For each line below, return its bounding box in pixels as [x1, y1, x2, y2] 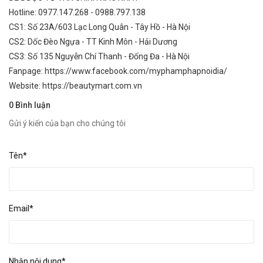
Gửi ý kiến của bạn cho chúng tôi [9, 119, 126, 128]
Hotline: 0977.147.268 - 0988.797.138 [9, 8, 147, 17]
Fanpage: [9, 66, 45, 76]
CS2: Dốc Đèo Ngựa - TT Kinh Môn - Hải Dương [9, 37, 177, 46]
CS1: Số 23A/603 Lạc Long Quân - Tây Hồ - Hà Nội [9, 22, 190, 32]
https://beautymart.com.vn [42, 81, 142, 90]
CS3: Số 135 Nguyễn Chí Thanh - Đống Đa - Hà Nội [9, 52, 190, 61]
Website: [9, 81, 42, 90]
